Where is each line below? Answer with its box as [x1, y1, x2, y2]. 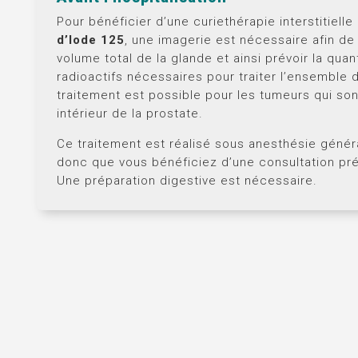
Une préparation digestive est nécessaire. [57, 173, 317, 189]
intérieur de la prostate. [57, 106, 203, 121]
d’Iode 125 [57, 33, 125, 48]
